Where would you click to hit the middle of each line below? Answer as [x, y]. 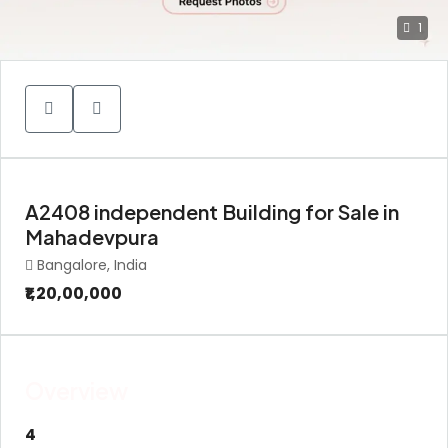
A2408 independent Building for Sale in [212, 211]
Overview [76, 390]
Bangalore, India [92, 265]
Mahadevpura [92, 236]
